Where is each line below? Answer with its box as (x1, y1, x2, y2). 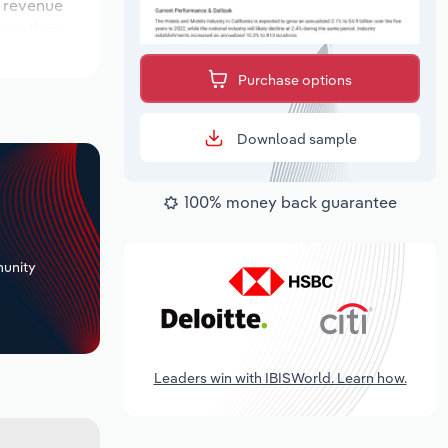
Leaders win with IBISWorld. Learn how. (153, 368, 407, 387)
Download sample (233, 130, 357, 149)
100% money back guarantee (184, 192, 397, 213)
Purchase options (238, 71, 352, 90)
